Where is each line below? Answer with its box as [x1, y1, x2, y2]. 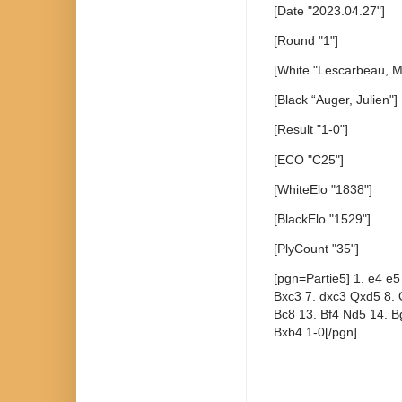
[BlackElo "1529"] [274, 211, 371, 226]
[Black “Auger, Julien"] [274, 92, 398, 108]
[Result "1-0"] [274, 122, 348, 137]
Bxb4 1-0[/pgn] [274, 325, 361, 340]
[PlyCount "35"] [274, 241, 359, 257]
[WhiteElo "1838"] [274, 181, 372, 197]
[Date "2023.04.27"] [274, 3, 389, 18]
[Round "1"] [274, 32, 338, 48]
